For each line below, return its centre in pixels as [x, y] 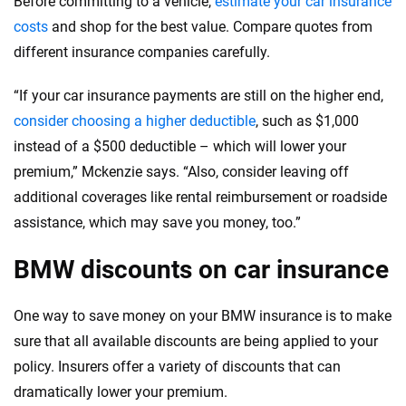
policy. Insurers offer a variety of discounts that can [177, 367]
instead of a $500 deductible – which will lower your [180, 147]
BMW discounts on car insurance [201, 270]
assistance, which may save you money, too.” [157, 223]
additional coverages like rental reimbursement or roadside [200, 198]
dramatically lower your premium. [121, 392]
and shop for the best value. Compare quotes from [210, 27]
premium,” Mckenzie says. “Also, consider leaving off [181, 172]
